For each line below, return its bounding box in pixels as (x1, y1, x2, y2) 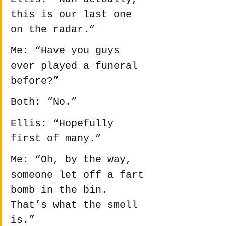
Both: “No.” (11, 96, 77, 108)
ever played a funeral (11, 60, 144, 72)
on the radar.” (11, 24, 95, 36)
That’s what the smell (11, 199, 144, 211)
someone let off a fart (11, 169, 150, 181)
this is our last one (11, 9, 138, 21)
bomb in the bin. (11, 184, 114, 196)
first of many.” (11, 133, 101, 145)
